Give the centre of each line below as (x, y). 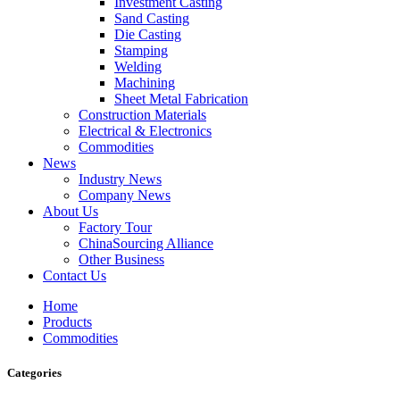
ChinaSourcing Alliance (146, 243)
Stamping (141, 50)
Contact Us (75, 275)
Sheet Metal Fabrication (181, 99)
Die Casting (148, 34)
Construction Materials (142, 115)
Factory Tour (115, 227)
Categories (34, 373)
